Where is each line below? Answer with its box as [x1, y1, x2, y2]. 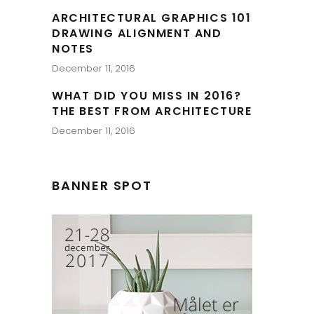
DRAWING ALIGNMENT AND [52, 25, 222, 41]
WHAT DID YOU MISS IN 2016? [52, 87, 242, 104]
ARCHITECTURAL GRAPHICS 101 [52, 9, 252, 26]
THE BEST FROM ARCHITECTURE [52, 102, 252, 119]
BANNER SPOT [52, 176, 152, 194]
